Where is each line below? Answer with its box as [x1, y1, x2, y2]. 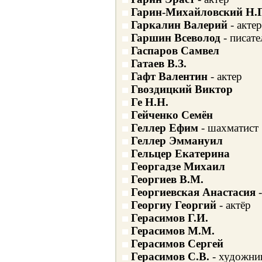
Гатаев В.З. [130, 57, 187, 70]
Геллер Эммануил [130, 135, 223, 147]
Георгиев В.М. [130, 173, 204, 185]
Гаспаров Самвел [130, 44, 219, 57]
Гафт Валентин [130, 70, 208, 82]
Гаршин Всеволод [130, 32, 220, 44]
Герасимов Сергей [130, 237, 223, 250]
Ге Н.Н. [130, 96, 168, 108]
